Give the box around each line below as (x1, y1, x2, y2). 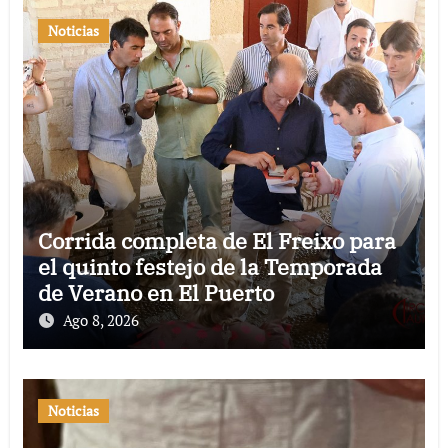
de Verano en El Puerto (37, 277, 274, 307)
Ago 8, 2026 (62, 309, 139, 330)
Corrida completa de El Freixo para (37, 225, 396, 255)
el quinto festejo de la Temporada (37, 251, 382, 281)
